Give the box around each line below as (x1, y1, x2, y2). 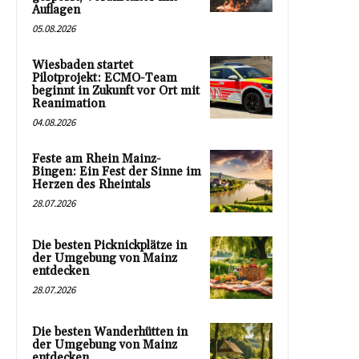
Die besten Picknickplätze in (32, 237, 187, 253)
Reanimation (32, 95, 105, 111)
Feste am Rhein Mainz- (32, 151, 161, 167)
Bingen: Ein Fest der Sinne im (32, 163, 201, 179)
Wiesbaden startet (32, 57, 133, 73)
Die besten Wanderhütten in (32, 324, 188, 340)
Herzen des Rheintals (32, 176, 151, 192)
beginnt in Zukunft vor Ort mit (32, 83, 200, 99)
